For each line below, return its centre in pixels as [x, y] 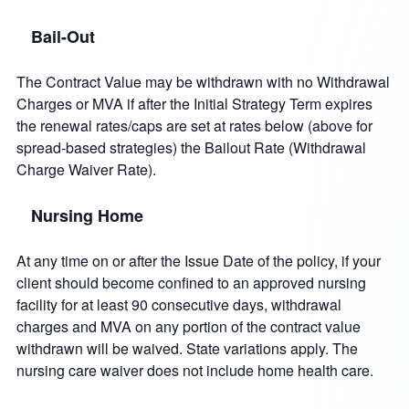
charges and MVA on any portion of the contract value [188, 327]
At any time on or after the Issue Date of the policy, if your [198, 261]
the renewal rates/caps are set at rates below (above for [194, 126]
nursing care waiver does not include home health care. [194, 371]
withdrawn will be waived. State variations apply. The [187, 349]
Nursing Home [87, 216]
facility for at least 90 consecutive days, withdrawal [178, 305]
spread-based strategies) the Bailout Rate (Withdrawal [191, 148]
